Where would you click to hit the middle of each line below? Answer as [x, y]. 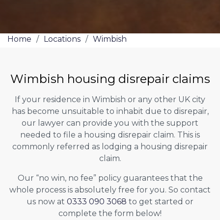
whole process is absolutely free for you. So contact [110, 190]
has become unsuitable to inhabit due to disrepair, [110, 111]
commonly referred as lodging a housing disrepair [110, 146]
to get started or [160, 201]
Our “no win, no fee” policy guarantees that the [110, 178]
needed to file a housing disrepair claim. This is [110, 135]
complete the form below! [110, 213]
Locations [62, 39]
